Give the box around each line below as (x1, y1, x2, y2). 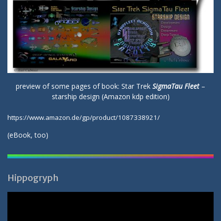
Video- (7, 191, 27, 201)
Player (7, 202, 27, 212)
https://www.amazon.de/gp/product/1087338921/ (7, 112, 160, 122)
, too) (31, 130, 48, 140)
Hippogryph (7, 172, 59, 184)
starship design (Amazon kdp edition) (51, 91, 170, 101)
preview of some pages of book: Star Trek (16, 81, 152, 91)
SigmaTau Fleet (152, 81, 199, 91)
